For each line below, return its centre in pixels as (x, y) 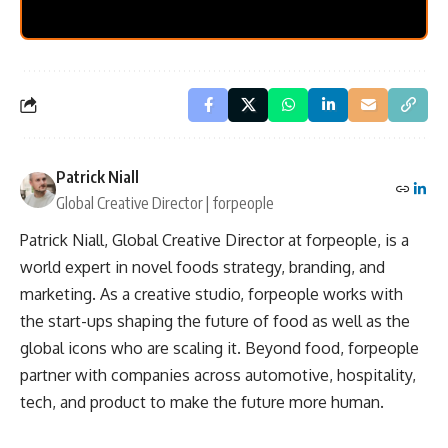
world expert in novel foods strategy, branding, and (202, 267)
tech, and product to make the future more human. (202, 402)
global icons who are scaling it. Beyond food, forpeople (219, 348)
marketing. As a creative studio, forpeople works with (211, 294)
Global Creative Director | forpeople (165, 203)
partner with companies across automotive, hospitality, (218, 375)
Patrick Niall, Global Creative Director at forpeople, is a (214, 240)
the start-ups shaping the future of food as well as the (215, 321)
